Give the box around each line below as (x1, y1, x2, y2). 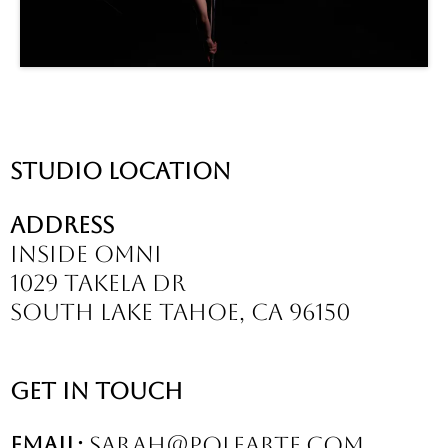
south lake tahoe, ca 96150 (10, 299, 351, 326)
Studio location (10, 158, 231, 185)
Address (10, 212, 114, 239)
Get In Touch (10, 378, 183, 405)
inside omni (10, 241, 162, 268)
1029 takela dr (10, 270, 186, 297)
